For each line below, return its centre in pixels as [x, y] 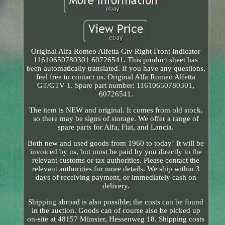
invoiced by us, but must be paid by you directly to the [116, 151]
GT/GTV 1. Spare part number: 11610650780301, [116, 85]
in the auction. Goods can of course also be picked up [116, 210]
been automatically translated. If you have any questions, [116, 68]
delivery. [116, 186]
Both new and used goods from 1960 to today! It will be [116, 143]
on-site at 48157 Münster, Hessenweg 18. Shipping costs [116, 219]
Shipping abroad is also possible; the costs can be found [116, 202]
